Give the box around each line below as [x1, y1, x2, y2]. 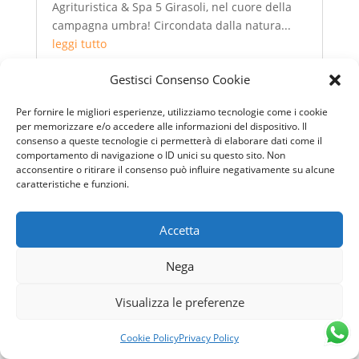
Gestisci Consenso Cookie [109, 71, 250, 87]
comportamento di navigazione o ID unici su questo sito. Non [16, 148, 285, 162]
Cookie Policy [120, 331, 179, 345]
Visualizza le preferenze [115, 293, 244, 310]
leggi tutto [51, 35, 107, 51]
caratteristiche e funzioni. [16, 177, 129, 191]
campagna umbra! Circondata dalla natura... [51, 17, 291, 33]
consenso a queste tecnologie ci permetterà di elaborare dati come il [16, 134, 322, 147]
